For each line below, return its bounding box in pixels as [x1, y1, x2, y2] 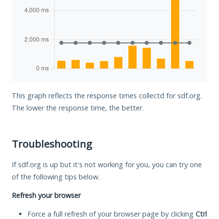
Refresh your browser [12, 190, 81, 200]
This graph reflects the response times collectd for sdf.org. [12, 90, 202, 100]
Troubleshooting [12, 136, 92, 151]
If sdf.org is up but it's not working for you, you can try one [12, 159, 202, 169]
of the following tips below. [12, 172, 100, 181]
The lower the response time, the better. [12, 103, 144, 112]
